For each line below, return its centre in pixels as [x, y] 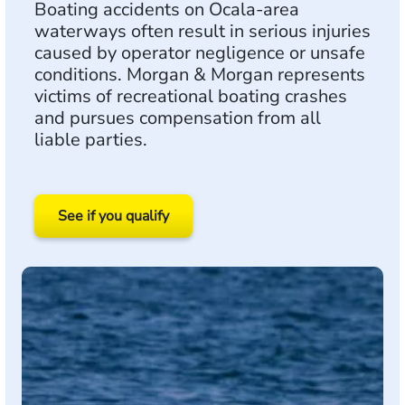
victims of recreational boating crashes [191, 96]
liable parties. [91, 140]
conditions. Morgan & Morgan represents [200, 75]
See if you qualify [113, 216]
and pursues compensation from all [178, 118]
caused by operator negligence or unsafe [200, 53]
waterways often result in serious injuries [202, 31]
